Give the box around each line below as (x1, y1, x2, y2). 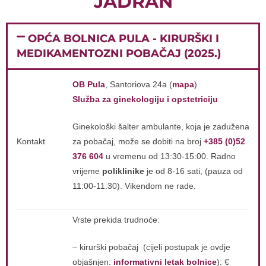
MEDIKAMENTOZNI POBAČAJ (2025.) (17, 47, 221, 60)
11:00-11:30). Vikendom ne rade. (72, 181, 196, 191)
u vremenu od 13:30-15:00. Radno (103, 151, 236, 161)
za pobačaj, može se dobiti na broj (72, 137, 204, 146)
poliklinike (102, 166, 144, 176)
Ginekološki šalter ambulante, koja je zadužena (72, 122, 249, 131)
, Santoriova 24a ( (105, 80, 172, 89)
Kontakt (17, 137, 45, 146)
